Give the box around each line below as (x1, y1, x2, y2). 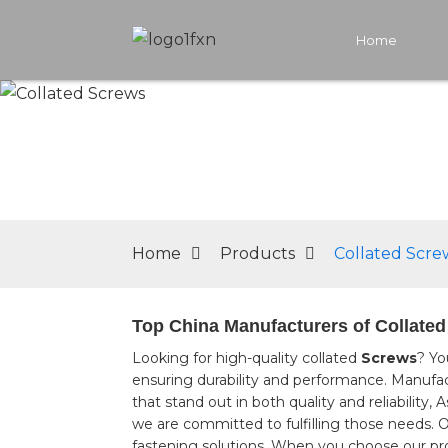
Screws (361, 349, 417, 367)
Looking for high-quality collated (132, 349, 361, 367)
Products (220, 244, 295, 263)
